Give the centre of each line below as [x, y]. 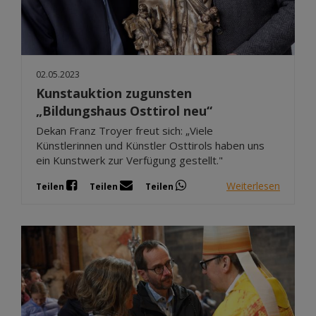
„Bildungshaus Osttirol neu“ [124, 111]
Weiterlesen [253, 186]
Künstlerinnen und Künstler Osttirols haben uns [150, 146]
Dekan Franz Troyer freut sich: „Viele [124, 131]
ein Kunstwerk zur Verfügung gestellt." [129, 160]
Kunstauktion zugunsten [114, 93]
